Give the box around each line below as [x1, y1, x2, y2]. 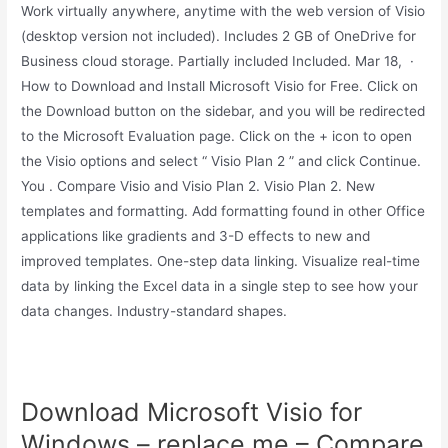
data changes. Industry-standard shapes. [21, 303, 288, 320]
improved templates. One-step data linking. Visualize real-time [21, 253, 421, 270]
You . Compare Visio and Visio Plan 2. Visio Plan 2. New [21, 178, 376, 195]
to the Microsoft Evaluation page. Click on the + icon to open [21, 128, 413, 145]
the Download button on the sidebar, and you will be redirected [21, 103, 426, 120]
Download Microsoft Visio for [21, 397, 363, 428]
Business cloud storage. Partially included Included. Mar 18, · [21, 53, 415, 70]
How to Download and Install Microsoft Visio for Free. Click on [21, 78, 419, 95]
